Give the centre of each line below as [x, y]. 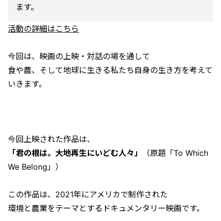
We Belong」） [36, 167]
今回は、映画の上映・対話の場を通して [79, 56]
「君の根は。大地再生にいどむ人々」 [75, 153]
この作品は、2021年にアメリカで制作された [88, 195]
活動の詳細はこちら [43, 29]
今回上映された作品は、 [51, 139]
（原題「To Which [175, 153]
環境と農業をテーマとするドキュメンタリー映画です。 [106, 208]
